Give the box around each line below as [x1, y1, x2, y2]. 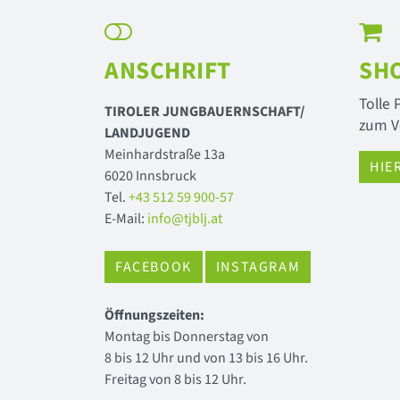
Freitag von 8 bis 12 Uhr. [104, 370, 246, 389]
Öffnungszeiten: [104, 305, 204, 325]
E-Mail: [104, 209, 147, 229]
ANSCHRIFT [104, 54, 231, 88]
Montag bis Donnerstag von [104, 327, 269, 346]
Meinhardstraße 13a [104, 145, 225, 164]
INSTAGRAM [215, 257, 301, 277]
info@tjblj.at [147, 209, 222, 229]
